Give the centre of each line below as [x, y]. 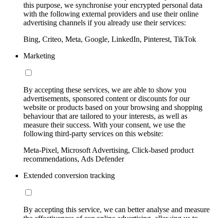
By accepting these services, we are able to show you [105, 90]
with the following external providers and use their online [111, 14]
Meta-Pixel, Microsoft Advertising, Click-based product [109, 150]
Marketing [39, 55]
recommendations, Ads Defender [74, 159]
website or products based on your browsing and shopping [113, 107]
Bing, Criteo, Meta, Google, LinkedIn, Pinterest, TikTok [110, 39]
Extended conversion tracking [69, 175]
